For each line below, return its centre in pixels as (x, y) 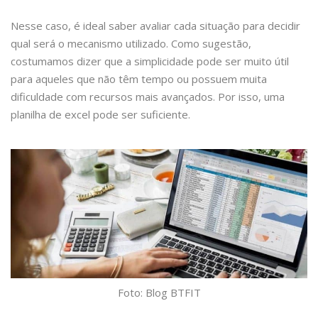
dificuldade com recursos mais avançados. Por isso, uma (148, 97)
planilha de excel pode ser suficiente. (100, 114)
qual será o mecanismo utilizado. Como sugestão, (131, 43)
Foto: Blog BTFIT (159, 292)
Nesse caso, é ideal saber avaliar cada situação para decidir (155, 26)
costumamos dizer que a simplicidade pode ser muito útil (150, 61)
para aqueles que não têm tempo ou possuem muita (139, 79)
